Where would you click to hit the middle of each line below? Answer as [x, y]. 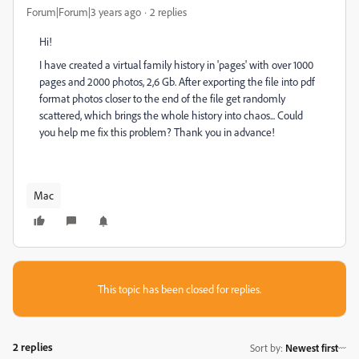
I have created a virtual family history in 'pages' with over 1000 [176, 65]
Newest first [312, 347]
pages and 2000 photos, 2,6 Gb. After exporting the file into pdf [177, 81]
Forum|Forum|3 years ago [84, 12]
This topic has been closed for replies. [179, 289]
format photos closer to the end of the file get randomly [162, 98]
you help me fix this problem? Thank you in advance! [157, 132]
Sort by [265, 347]
